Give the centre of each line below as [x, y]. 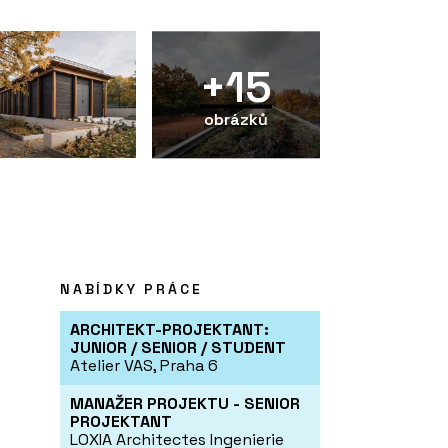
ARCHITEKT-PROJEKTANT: [169, 330]
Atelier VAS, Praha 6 [144, 366]
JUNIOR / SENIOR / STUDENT [178, 348]
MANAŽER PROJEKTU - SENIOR [185, 404]
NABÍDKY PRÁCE [131, 289]
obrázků [236, 119]
